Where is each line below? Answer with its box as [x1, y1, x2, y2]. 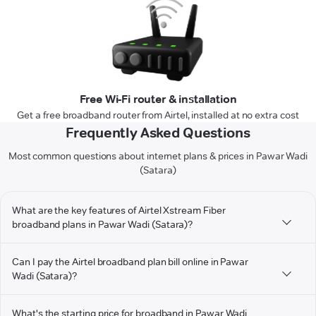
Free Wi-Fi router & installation [79, 92, 237, 107]
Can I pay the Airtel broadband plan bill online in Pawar [12, 255, 249, 269]
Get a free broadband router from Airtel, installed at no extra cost [17, 109, 299, 122]
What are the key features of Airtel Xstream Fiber [12, 204, 226, 217]
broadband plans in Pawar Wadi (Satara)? [12, 218, 193, 231]
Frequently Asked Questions [66, 124, 250, 142]
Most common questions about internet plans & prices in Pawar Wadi [8, 150, 308, 163]
